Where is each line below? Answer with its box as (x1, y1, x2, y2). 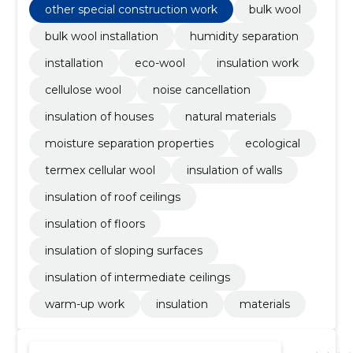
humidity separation (189, 28, 299, 43)
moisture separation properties (44, 136, 214, 150)
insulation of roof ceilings (44, 189, 180, 204)
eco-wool (134, 55, 185, 70)
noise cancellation (152, 82, 251, 97)
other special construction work (44, 2, 217, 17)
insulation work (216, 55, 299, 70)
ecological (244, 136, 300, 150)
